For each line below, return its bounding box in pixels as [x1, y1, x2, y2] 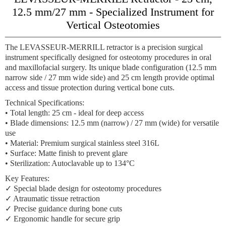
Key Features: [5, 174, 49, 183]
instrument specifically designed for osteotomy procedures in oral [5, 53, 211, 62]
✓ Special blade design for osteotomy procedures [5, 184, 161, 193]
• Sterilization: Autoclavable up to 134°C [5, 159, 135, 167]
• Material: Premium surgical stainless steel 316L [5, 139, 159, 147]
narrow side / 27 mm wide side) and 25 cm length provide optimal [5, 73, 214, 82]
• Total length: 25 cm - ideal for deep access [5, 108, 144, 117]
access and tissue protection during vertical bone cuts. [5, 83, 175, 92]
